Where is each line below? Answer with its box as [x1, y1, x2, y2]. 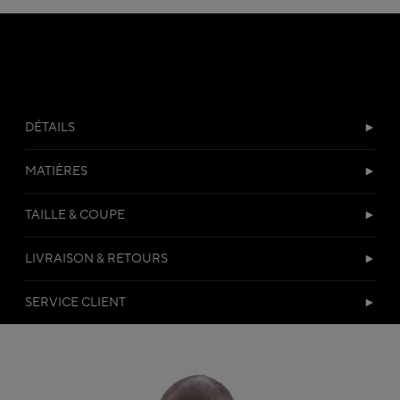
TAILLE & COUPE [25, 207, 125, 224]
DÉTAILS [25, 120, 75, 137]
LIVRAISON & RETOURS [25, 251, 168, 268]
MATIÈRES [25, 163, 87, 180]
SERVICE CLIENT [25, 295, 126, 312]
